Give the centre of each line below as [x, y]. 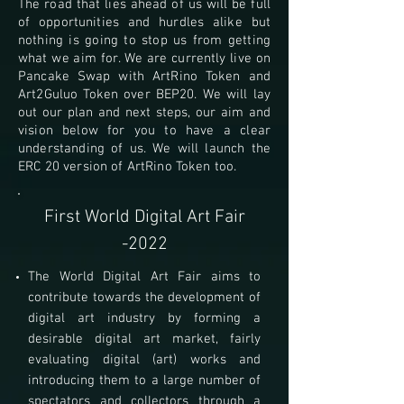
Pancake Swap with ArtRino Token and [144, 77]
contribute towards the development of [144, 298]
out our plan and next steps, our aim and [144, 113]
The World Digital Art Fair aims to [144, 277]
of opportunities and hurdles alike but [144, 23]
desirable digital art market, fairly [144, 339]
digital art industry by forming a [144, 318]
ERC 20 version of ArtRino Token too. [128, 167]
